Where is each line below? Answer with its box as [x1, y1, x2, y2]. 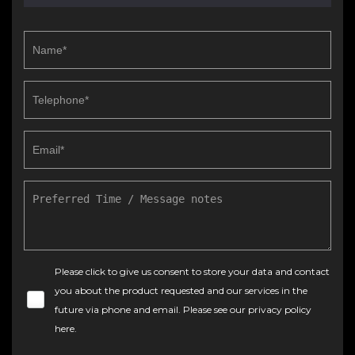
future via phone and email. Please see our [55, 303, 248, 315]
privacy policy [248, 303, 311, 315]
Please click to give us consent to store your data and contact [55, 265, 330, 277]
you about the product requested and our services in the [55, 284, 307, 296]
